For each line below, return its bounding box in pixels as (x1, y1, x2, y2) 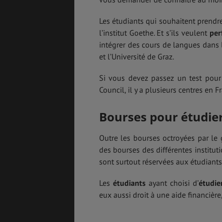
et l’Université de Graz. (99, 52, 174, 62)
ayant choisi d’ (145, 178, 199, 188)
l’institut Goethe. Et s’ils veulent (99, 28, 210, 38)
